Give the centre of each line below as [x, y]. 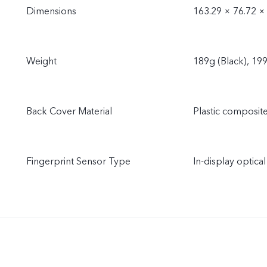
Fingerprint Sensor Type [78, 162]
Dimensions [51, 11]
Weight [41, 61]
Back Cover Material [69, 111]
